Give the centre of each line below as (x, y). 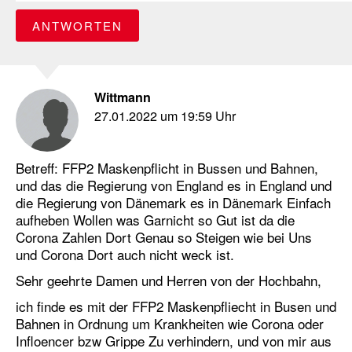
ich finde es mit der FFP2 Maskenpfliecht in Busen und (176, 306)
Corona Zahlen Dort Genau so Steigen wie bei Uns (164, 237)
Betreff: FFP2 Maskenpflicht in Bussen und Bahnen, (167, 168)
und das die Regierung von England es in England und (174, 185)
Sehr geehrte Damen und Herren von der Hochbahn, (169, 280)
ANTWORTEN (77, 26)
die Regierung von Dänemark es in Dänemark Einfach (173, 203)
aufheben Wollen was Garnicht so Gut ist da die (155, 220)
